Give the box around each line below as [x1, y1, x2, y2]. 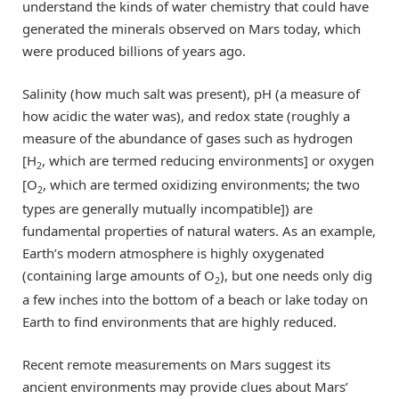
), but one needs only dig [220, 265, 372, 284]
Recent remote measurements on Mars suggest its [22, 354, 330, 373]
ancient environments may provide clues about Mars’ [22, 377, 348, 395]
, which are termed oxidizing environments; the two [43, 175, 360, 193]
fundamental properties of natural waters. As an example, [22, 221, 376, 240]
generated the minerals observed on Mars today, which [22, 19, 361, 37]
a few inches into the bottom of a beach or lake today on [22, 289, 368, 308]
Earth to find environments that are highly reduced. [22, 312, 337, 330]
